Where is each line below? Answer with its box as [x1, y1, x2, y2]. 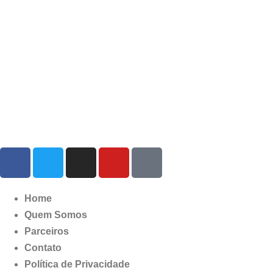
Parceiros [24, 226, 69, 237]
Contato [24, 243, 62, 253]
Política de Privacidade [24, 259, 130, 270]
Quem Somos [24, 210, 87, 221]
